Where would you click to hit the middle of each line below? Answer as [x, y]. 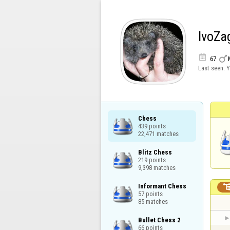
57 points [150, 194]
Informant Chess [162, 186]
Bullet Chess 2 [159, 220]
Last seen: [212, 68]
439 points [152, 126]
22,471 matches [158, 133]
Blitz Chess [155, 152]
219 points [152, 160]
